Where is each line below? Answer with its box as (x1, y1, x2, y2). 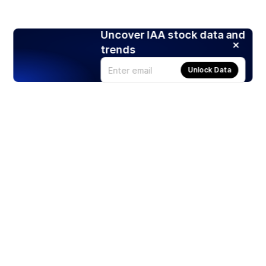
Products (9, 232, 47, 242)
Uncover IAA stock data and (100, 28, 246, 42)
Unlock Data (188, 65, 232, 75)
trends (100, 43, 136, 56)
